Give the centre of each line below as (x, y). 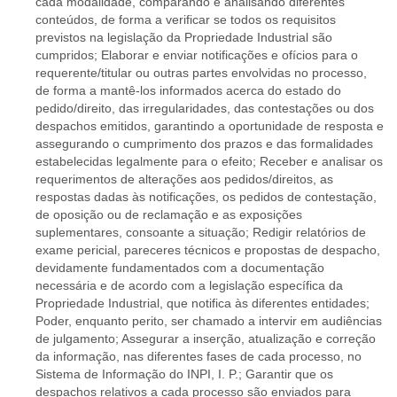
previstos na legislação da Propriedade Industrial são (184, 37)
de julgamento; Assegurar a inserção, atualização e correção (206, 339)
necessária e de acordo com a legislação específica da (189, 285)
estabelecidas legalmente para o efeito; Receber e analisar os (209, 161)
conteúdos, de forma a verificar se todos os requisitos (186, 19)
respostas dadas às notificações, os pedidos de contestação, (206, 197)
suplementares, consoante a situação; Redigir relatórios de (201, 232)
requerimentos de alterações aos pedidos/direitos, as (184, 179)
